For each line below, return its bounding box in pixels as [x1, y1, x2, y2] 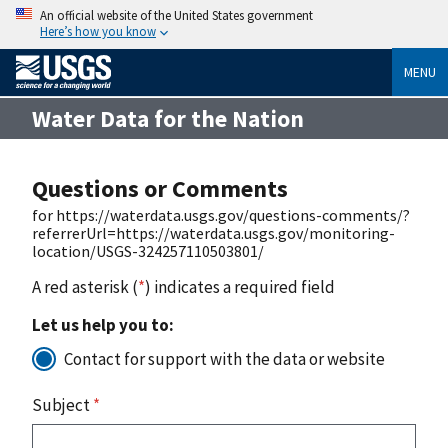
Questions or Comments [32, 172, 288, 204]
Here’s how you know [40, 23, 156, 39]
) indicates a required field [145, 275, 335, 298]
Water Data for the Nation [32, 103, 304, 133]
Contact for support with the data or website [64, 347, 385, 370]
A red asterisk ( [32, 275, 138, 298]
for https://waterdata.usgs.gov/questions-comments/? [32, 204, 410, 225]
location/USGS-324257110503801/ [32, 240, 264, 261]
